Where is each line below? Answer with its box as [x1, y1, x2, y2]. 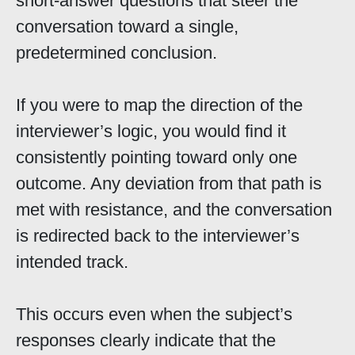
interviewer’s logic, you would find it [16, 121, 286, 142]
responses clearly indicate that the [16, 330, 276, 351]
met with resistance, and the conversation [16, 200, 332, 220]
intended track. [16, 252, 128, 273]
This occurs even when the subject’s [16, 304, 292, 325]
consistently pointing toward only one [16, 147, 297, 168]
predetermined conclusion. [16, 43, 217, 63]
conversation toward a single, [16, 17, 239, 37]
